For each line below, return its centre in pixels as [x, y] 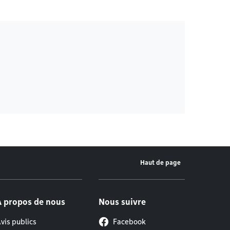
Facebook [129, 222]
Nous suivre [122, 202]
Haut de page [160, 162]
